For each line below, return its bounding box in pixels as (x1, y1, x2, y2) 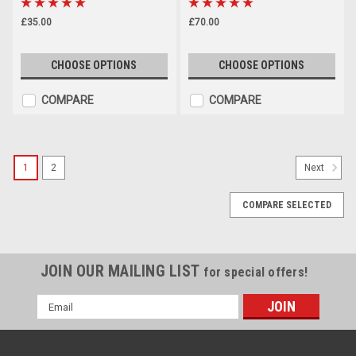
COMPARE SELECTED (242, 199, 331, 211)
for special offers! (203, 265, 308, 281)
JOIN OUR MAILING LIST (40, 261, 204, 281)
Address (37, 312, 79, 326)
